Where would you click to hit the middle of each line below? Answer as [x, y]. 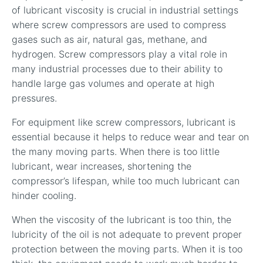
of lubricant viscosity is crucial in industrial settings [125, 10]
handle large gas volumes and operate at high [113, 84]
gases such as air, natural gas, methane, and [109, 40]
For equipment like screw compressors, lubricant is [124, 122]
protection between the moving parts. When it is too [127, 249]
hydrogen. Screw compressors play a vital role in [119, 54]
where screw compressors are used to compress [119, 25]
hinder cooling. [44, 196]
